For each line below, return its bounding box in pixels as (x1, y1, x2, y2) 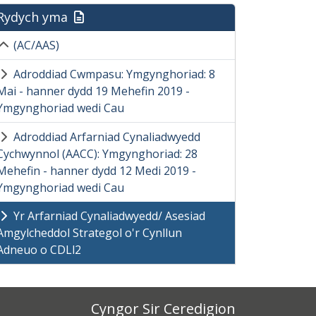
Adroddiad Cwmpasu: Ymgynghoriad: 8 (13, 66, 215, 82)
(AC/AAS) (13, 37, 59, 53)
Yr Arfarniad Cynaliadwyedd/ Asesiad (13, 208, 205, 224)
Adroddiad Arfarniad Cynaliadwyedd (13, 129, 200, 145)
